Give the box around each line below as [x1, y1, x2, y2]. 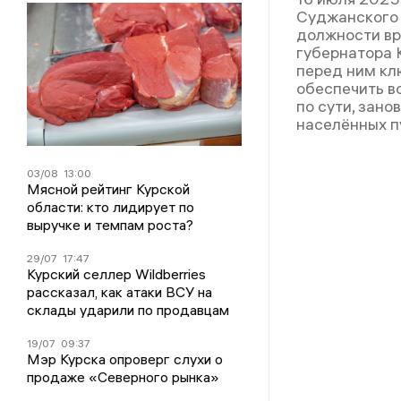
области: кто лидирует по [26, 197, 194, 216]
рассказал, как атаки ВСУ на [26, 282, 212, 301]
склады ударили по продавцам [26, 300, 229, 319]
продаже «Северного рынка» [26, 367, 219, 386]
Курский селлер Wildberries [26, 264, 206, 283]
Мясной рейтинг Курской [26, 179, 190, 198]
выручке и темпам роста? [26, 215, 193, 234]
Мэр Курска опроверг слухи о [26, 349, 223, 368]
